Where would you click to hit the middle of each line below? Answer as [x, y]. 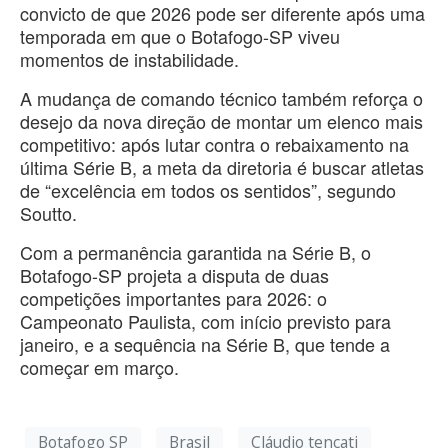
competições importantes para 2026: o [173, 297]
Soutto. [48, 212]
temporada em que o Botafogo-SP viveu [180, 35]
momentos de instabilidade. [129, 58]
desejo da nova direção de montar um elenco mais [221, 120]
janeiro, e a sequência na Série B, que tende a [205, 343]
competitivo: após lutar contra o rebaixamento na [214, 143]
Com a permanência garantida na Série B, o [195, 251]
